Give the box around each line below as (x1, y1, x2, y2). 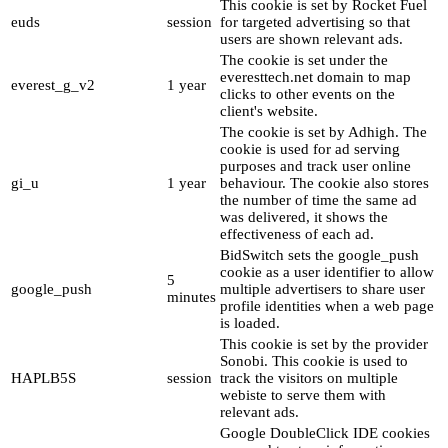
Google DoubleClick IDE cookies (220, 425, 430, 442)
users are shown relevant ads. (220, 31, 403, 48)
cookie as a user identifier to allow (220, 264, 434, 281)
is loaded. (220, 315, 280, 332)
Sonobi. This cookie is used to (220, 353, 408, 370)
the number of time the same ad (220, 192, 417, 209)
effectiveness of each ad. (220, 226, 374, 243)
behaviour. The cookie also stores (220, 175, 429, 192)
